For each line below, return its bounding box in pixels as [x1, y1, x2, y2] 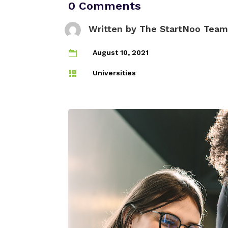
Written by [88, 23, 139, 35]
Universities [92, 69, 136, 77]
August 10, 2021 [92, 48, 149, 57]
